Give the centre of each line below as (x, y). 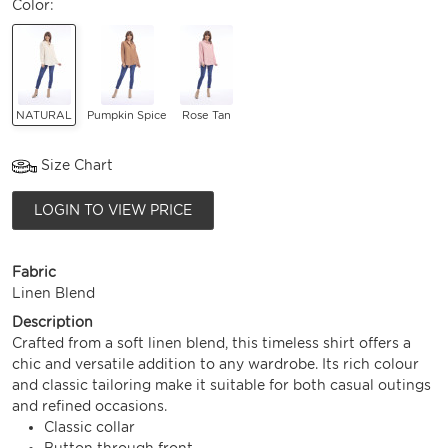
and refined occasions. (89, 405)
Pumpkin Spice (127, 114)
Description (52, 321)
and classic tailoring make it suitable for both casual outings (221, 384)
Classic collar (89, 426)
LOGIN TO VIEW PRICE (113, 209)
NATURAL (44, 114)
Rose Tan (207, 114)
